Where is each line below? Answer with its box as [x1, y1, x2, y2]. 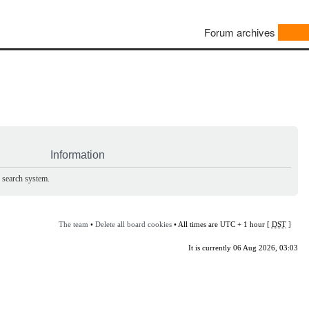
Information [50, 148, 105, 161]
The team [58, 219, 88, 228]
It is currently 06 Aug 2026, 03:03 [188, 243, 298, 252]
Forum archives [204, 25, 275, 40]
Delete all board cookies [94, 219, 172, 228]
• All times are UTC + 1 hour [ [171, 219, 272, 228]
